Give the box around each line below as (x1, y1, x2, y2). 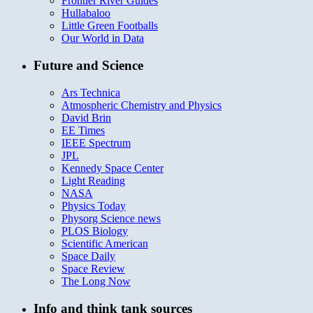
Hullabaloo (61, 7, 110, 20)
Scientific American (61, 237, 148, 249)
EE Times (61, 124, 105, 136)
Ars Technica (61, 86, 120, 99)
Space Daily (61, 249, 115, 262)
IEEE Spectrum (61, 136, 131, 149)
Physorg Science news (61, 212, 161, 224)
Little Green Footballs (61, 20, 158, 32)
